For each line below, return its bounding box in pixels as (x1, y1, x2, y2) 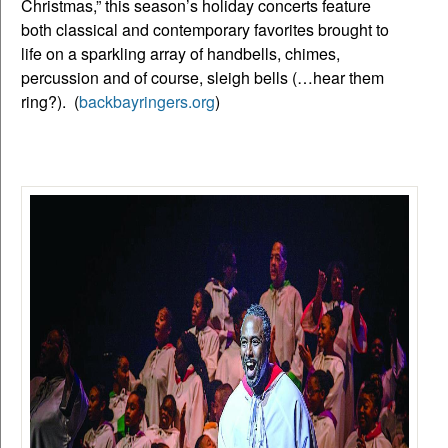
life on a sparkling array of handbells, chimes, (21, 41, 340, 65)
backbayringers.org (79, 89, 215, 113)
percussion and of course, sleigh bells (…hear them (21, 65, 384, 89)
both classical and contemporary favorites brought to (21, 17, 389, 41)
